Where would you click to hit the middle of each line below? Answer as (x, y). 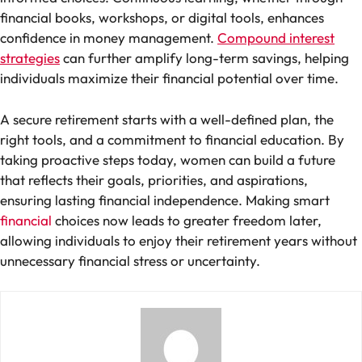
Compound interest (276, 38)
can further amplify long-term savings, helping (204, 58)
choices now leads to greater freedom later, (187, 220)
